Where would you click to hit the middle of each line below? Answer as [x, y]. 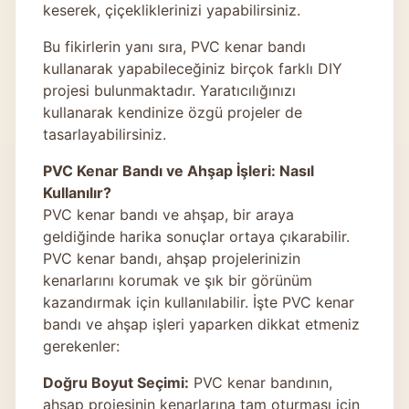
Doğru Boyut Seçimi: [116, 382]
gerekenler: [81, 346]
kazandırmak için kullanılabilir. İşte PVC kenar [199, 302]
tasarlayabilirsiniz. [105, 134]
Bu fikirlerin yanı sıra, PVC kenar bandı [174, 46]
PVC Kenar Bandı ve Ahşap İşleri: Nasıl [178, 170]
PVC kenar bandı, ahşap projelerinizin [172, 258]
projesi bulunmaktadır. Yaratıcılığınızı [169, 90]
